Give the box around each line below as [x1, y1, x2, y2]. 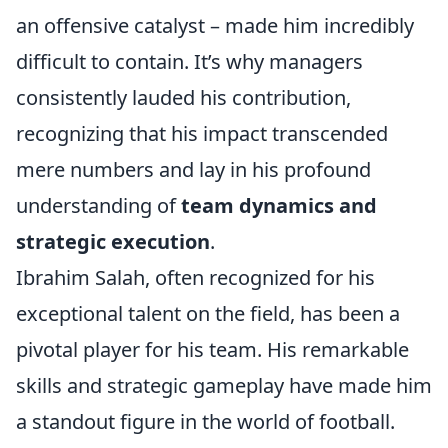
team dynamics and [181, 192, 377, 219]
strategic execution [16, 228, 210, 255]
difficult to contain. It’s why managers [16, 48, 363, 75]
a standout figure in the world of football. [16, 408, 395, 435]
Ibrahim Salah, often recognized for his [16, 264, 375, 291]
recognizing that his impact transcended [16, 120, 388, 147]
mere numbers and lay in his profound [16, 156, 371, 183]
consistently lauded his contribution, [16, 84, 351, 111]
